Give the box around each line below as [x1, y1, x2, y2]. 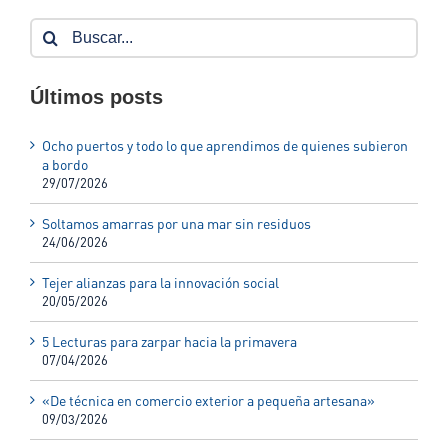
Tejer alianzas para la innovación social [42, 273, 279, 291]
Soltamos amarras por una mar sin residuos [42, 214, 311, 232]
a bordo [42, 155, 88, 173]
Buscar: [29, 18, 76, 36]
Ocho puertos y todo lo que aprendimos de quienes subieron [42, 136, 408, 154]
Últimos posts [30, 86, 163, 109]
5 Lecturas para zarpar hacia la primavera [42, 332, 297, 350]
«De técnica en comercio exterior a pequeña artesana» [42, 391, 375, 409]
